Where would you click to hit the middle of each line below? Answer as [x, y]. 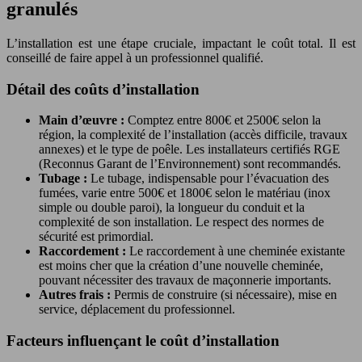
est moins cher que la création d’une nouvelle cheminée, [181, 266]
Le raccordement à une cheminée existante [237, 251]
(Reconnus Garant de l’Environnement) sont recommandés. [190, 164]
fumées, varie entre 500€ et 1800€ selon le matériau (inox [185, 193]
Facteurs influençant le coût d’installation [143, 340]
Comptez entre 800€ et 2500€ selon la [224, 120]
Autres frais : [76, 295]
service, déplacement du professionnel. [137, 309]
